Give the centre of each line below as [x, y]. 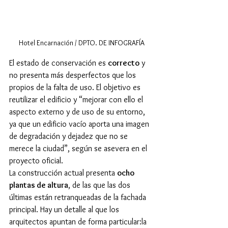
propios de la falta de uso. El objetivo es [76, 88]
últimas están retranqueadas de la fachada [79, 197]
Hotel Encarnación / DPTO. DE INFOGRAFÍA [81, 43]
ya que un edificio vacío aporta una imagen [80, 124]
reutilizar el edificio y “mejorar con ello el [77, 100]
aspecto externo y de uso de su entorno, [78, 112]
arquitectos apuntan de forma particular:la [79, 222]
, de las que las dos [100, 185]
